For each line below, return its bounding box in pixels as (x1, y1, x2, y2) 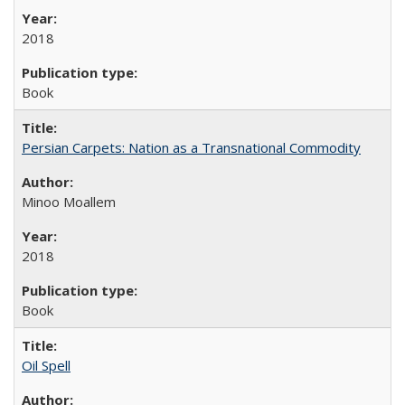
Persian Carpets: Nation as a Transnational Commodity (22, 138, 361, 156)
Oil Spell (22, 356, 71, 374)
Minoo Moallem (22, 193, 116, 211)
